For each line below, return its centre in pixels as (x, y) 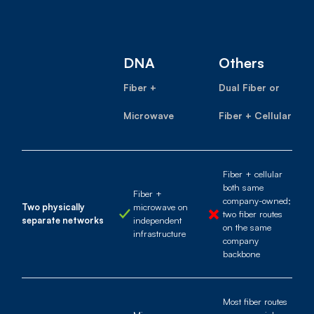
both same (244, 187)
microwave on (160, 207)
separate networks (63, 220)
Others (241, 62)
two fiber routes (253, 213)
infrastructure (159, 234)
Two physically (53, 207)
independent (157, 220)
